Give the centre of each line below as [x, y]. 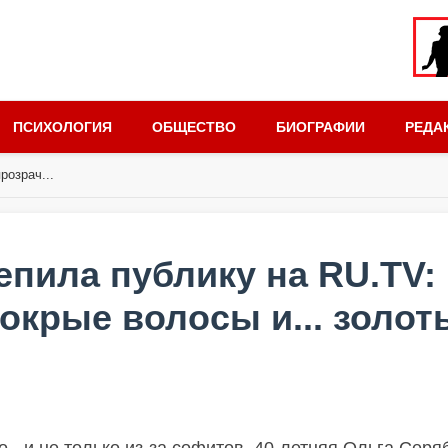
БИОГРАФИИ [320, 127]
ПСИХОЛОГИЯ [62, 127]
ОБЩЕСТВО [194, 127]
